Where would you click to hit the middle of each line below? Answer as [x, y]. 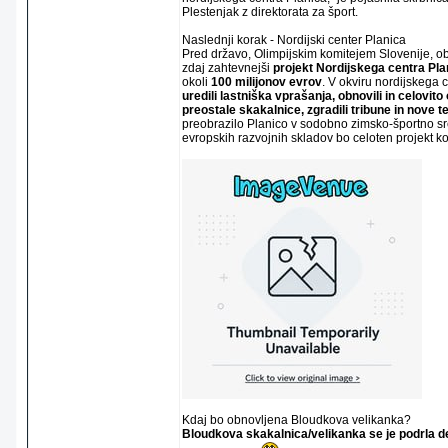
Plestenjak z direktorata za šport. [270, 12]
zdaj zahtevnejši [227, 68]
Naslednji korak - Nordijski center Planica [294, 40]
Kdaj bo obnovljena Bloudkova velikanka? [296, 420]
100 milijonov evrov [266, 82]
